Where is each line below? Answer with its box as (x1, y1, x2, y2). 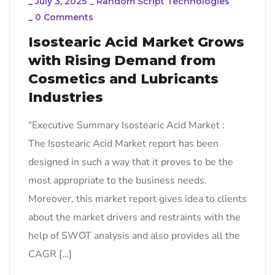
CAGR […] (28, 247, 72, 261)
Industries (28, 88, 103, 106)
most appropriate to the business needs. (28, 173, 207, 187)
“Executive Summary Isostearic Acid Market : (28, 118, 234, 132)
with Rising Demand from (28, 52, 216, 69)
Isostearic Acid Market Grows (28, 33, 244, 50)
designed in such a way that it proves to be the (28, 155, 233, 169)
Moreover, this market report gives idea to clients (28, 192, 247, 206)
